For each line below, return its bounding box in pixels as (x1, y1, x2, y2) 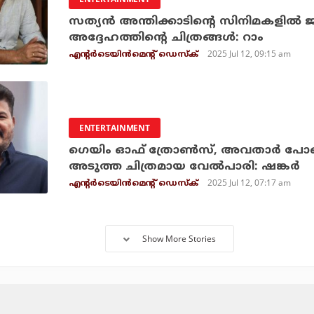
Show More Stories (142, 233, 216, 245)
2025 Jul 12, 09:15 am (207, 48, 292, 60)
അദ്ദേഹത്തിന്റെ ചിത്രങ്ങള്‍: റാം (68, 31, 264, 45)
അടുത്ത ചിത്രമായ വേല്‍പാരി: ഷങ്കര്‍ (68, 160, 300, 174)
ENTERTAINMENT (78, 122, 151, 134)
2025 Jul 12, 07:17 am (207, 177, 292, 189)
